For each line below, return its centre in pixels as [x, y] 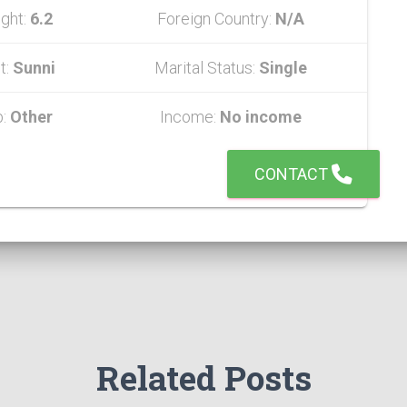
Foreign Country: [216, 19]
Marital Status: [206, 68]
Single [283, 68]
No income [260, 117]
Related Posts [203, 377]
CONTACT [293, 174]
